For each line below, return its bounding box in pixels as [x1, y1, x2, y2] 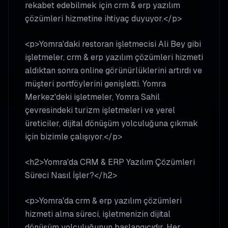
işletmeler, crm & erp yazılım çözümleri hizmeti [25, 52, 203, 63]
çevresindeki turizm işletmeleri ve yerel [25, 105, 175, 116]
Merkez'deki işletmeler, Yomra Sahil [25, 92, 160, 102]
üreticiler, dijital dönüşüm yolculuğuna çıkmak [25, 118, 198, 129]
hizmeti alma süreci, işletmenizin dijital [25, 209, 170, 219]
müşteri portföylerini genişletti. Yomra [25, 78, 166, 89]
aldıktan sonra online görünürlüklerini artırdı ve [25, 65, 202, 76]
